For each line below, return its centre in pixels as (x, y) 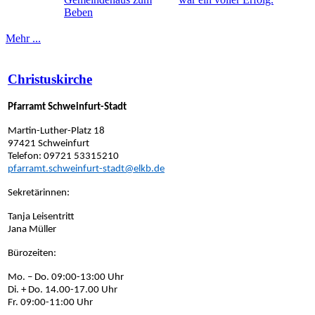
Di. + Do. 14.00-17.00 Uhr (64, 290)
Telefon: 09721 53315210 (63, 157)
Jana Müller (32, 230)
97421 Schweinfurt (49, 144)
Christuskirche (50, 79)
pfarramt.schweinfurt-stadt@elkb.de (86, 169)
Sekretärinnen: (39, 193)
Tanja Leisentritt (41, 217)
